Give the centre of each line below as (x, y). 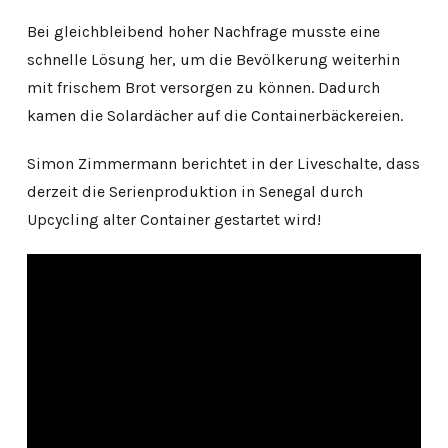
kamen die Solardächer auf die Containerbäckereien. (214, 115)
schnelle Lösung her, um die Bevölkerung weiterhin (213, 59)
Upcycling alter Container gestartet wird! (173, 219)
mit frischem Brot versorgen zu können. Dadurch (203, 87)
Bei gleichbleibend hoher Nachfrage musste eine (203, 31)
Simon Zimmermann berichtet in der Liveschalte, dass (223, 163)
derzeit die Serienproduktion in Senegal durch (194, 191)
